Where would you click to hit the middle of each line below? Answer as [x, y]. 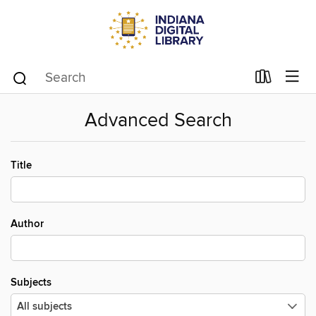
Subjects [31, 282]
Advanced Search [158, 121]
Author [27, 224]
